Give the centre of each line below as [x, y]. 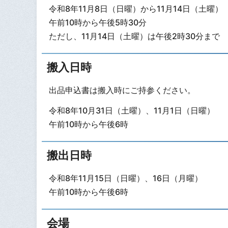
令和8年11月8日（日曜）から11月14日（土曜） [136, 8]
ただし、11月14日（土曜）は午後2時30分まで [134, 36]
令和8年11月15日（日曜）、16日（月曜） [125, 178]
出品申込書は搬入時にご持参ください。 [122, 90]
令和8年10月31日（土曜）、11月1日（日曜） [132, 111]
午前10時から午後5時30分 [97, 22]
